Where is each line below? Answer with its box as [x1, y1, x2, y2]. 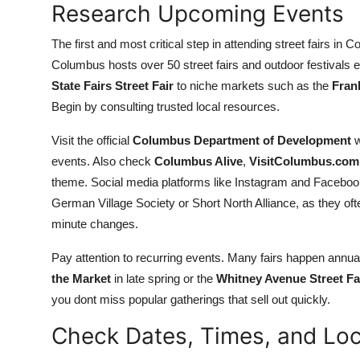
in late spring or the [111, 272, 216, 285]
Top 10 [12, 6, 53, 22]
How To [12, 45, 59, 61]
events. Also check [51, 154, 154, 168]
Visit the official [51, 133, 133, 147]
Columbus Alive [154, 154, 243, 168]
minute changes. [51, 217, 138, 231]
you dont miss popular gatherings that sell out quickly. [51, 292, 330, 306]
